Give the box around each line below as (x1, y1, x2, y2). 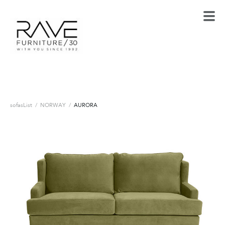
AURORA (74, 101, 97, 108)
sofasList (10, 101, 32, 108)
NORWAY (40, 101, 66, 108)
